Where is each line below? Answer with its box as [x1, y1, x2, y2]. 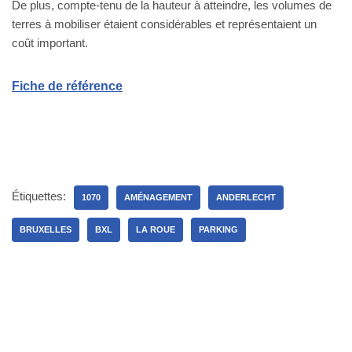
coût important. [12, 35, 88, 49]
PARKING [199, 224, 238, 234]
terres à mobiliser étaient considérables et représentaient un [12, 16, 317, 31]
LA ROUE [136, 224, 175, 234]
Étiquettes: [12, 189, 66, 203]
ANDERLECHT [216, 192, 276, 202]
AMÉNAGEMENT [124, 192, 192, 202]
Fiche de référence [12, 79, 123, 93]
